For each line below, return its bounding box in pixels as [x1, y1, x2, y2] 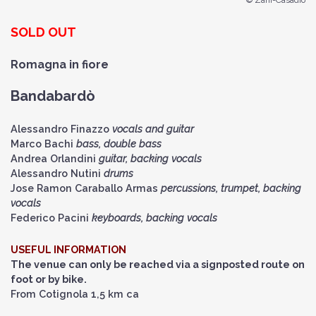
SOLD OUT [11, 25, 76, 39]
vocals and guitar [112, 123, 194, 135]
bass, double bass [76, 138, 162, 150]
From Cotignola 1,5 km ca [11, 288, 139, 300]
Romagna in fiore [11, 58, 109, 71]
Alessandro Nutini [11, 167, 104, 179]
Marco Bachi [11, 138, 76, 150]
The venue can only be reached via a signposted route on [11, 258, 305, 270]
